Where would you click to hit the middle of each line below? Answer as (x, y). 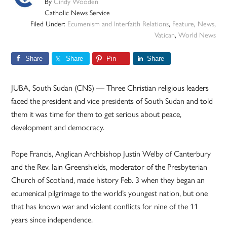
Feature (183, 24)
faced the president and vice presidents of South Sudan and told (112, 101)
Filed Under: (49, 24)
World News (197, 35)
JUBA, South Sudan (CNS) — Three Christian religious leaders (110, 88)
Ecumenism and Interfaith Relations (118, 24)
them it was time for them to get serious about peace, (97, 114)
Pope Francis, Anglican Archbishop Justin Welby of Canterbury (111, 154)
